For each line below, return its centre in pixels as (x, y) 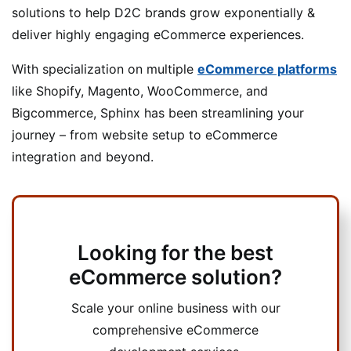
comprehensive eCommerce (175, 329)
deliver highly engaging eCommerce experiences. (160, 34)
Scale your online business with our (175, 308)
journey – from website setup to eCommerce (145, 134)
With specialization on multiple (105, 69)
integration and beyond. (85, 156)
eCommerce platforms (267, 69)
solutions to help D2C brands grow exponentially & (163, 12)
